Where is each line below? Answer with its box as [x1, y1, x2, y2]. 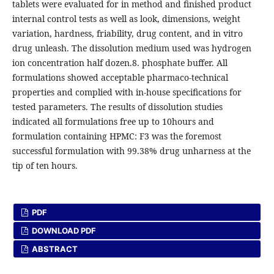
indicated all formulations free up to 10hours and [12, 116, 214, 128]
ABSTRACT [30, 244, 78, 254]
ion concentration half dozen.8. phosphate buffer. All [12, 57, 228, 69]
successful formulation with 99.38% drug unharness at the [12, 145, 251, 157]
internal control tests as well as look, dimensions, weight [12, 13, 240, 25]
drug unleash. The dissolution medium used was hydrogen [12, 42, 251, 54]
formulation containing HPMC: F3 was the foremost [12, 130, 221, 143]
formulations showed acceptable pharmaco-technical [12, 72, 228, 84]
